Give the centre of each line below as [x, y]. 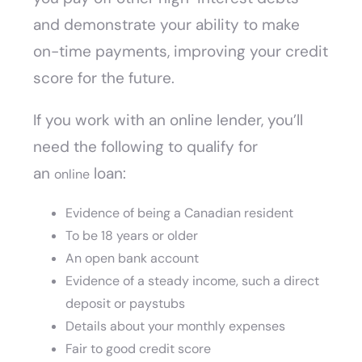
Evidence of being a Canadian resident [181, 213]
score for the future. [108, 78]
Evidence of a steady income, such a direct [193, 281]
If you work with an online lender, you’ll [168, 120]
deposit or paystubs [127, 304]
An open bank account [134, 259]
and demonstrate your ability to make [167, 25]
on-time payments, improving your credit [181, 52]
